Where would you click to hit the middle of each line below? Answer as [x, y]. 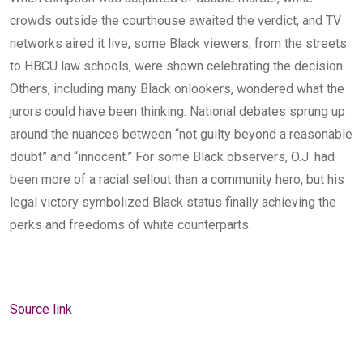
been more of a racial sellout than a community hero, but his [177, 180]
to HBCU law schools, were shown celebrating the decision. [177, 66]
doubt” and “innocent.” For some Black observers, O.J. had [172, 157]
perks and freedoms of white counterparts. [130, 225]
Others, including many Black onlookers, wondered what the [177, 89]
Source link [41, 310]
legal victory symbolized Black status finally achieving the [173, 203]
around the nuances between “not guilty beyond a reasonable [181, 135]
